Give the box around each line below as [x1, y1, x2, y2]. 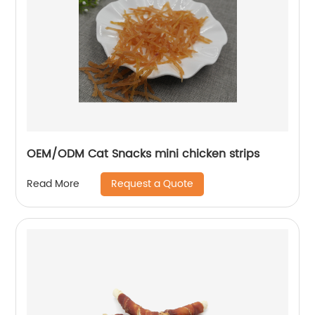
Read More [27, 176, 80, 193]
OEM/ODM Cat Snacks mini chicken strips [27, 144, 260, 163]
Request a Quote [111, 175, 194, 192]
